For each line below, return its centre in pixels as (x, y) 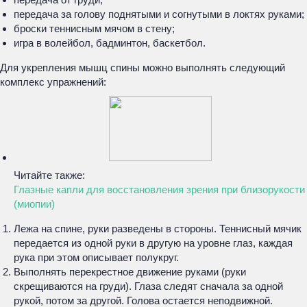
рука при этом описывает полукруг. (96, 257)
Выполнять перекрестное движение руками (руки (130, 272)
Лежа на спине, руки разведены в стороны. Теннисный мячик (158, 229)
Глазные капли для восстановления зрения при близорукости (159, 189)
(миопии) (34, 204)
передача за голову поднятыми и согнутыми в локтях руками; (159, 14)
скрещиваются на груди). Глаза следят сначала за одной (148, 286)
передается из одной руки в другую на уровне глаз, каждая (153, 243)
